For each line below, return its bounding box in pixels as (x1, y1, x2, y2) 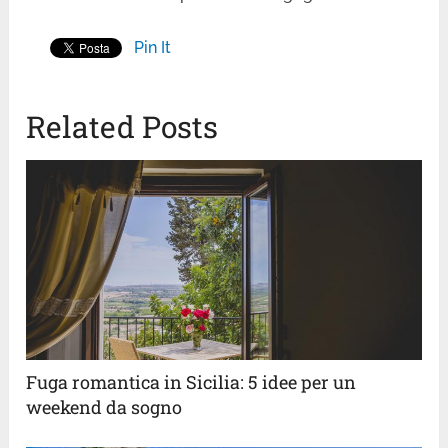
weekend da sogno (26, 394, 183, 419)
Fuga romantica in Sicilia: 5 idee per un (26, 369, 357, 394)
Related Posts (26, 106, 219, 146)
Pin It (134, 37, 172, 57)
